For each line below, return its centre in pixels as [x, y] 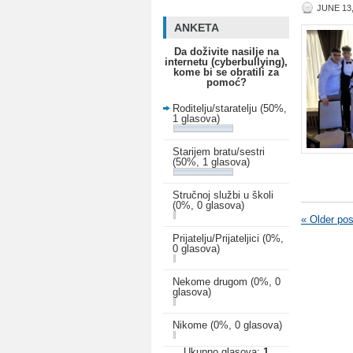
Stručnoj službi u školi [223, 195]
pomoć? [226, 82]
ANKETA [197, 28]
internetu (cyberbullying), [226, 62]
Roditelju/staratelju [216, 108]
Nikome [191, 325]
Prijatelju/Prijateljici [217, 238]
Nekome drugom [212, 282]
